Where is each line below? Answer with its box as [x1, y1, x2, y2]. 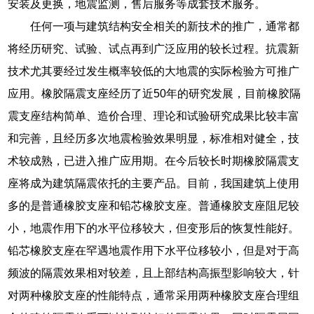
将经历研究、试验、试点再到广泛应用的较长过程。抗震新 [8, 42, 300, 55]
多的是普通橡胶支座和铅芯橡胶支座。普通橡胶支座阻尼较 [8, 199, 300, 212]
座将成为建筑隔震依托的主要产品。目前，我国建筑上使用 [8, 177, 300, 189]
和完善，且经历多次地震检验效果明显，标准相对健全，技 [8, 132, 300, 144]
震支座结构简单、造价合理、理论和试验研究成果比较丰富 [8, 109, 300, 122]
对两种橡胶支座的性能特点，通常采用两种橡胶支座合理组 [8, 289, 300, 301]
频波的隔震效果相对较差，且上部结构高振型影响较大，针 [8, 266, 300, 279]
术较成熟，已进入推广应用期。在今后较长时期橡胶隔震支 [8, 154, 300, 167]
